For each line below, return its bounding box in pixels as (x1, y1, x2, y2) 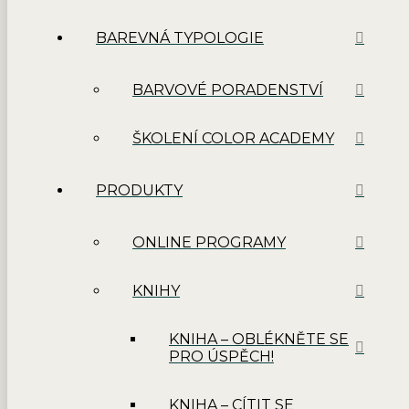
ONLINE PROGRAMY (132, 234, 286, 252)
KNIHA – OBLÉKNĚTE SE (169, 330, 349, 349)
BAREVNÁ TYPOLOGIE (96, 29, 264, 47)
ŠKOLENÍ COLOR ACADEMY (132, 130, 334, 148)
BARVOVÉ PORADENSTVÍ (132, 81, 323, 100)
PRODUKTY (96, 182, 183, 200)
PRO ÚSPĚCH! (169, 348, 274, 366)
